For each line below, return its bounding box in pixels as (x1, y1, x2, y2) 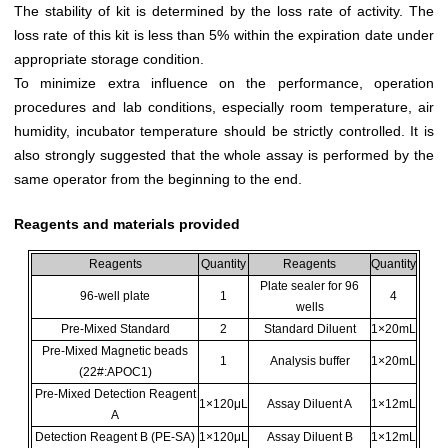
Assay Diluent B (266, 429, 353, 444)
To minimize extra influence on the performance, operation (14, 74, 434, 91)
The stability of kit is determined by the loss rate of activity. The (14, 2, 434, 19)
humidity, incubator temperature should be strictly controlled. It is (14, 122, 434, 139)
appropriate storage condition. (14, 50, 204, 67)
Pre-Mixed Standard (60, 321, 170, 336)
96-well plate (80, 288, 150, 303)
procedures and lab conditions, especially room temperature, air (14, 98, 434, 115)
